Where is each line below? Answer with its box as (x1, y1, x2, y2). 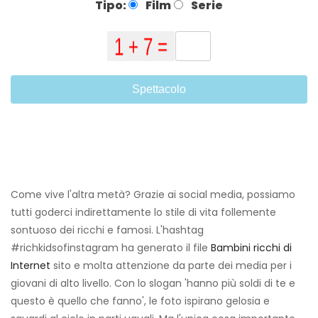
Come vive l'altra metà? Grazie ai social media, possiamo (11, 187, 295, 202)
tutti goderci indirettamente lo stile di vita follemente (11, 205, 276, 220)
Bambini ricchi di (211, 241, 292, 256)
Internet (11, 258, 50, 273)
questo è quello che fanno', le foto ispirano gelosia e (11, 294, 270, 309)
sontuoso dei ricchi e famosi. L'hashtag (11, 223, 204, 238)
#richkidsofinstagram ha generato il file (11, 241, 211, 256)
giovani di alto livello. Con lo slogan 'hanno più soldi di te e (11, 276, 295, 291)
